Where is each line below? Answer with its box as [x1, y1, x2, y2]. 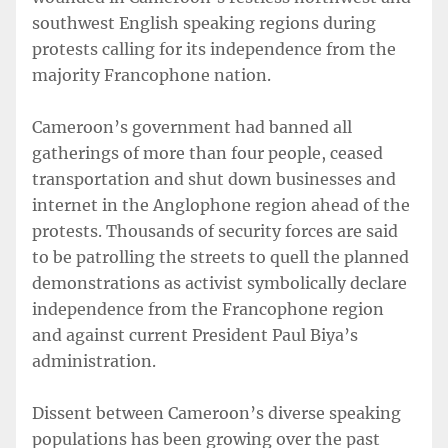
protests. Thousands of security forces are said [32, 221, 398, 241]
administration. [32, 351, 156, 371]
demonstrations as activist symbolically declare [32, 273, 407, 293]
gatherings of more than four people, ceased [32, 143, 383, 163]
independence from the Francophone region [32, 299, 384, 319]
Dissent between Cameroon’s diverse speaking [32, 403, 401, 423]
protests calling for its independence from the [32, 39, 396, 59]
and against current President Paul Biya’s [32, 325, 358, 345]
